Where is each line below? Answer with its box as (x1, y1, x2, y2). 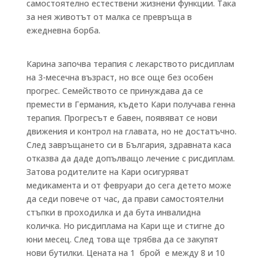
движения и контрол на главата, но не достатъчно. (26, 125, 237, 137)
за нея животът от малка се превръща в (26, 11, 192, 22)
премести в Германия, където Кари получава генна (26, 98, 235, 110)
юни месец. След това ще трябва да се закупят (26, 233, 218, 245)
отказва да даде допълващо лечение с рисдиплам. (26, 152, 235, 164)
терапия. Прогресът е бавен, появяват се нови (26, 112, 217, 123)
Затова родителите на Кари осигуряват (26, 166, 189, 177)
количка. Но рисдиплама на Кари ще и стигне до (26, 220, 225, 231)
